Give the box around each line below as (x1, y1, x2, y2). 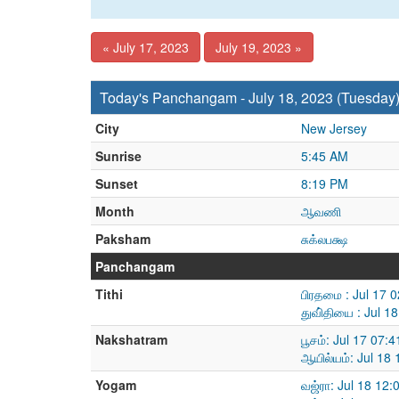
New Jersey (301, 119, 367, 137)
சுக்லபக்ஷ (301, 230, 347, 248)
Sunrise (95, 147, 142, 165)
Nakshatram (95, 330, 167, 348)
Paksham (95, 230, 151, 248)
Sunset (95, 175, 138, 192)
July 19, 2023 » (216, 38, 302, 56)
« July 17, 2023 (102, 38, 189, 56)
